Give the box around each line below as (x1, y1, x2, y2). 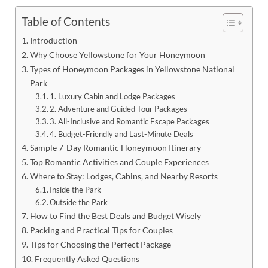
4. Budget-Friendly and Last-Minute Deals (50, 129, 194, 139)
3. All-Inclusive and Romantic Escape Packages (50, 116, 210, 126)
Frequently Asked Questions (34, 253, 139, 264)
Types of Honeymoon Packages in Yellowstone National (29, 63, 234, 74)
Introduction (29, 35, 77, 45)
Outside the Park (50, 197, 108, 207)
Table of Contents (22, 14, 110, 29)
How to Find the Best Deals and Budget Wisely (29, 210, 201, 221)
